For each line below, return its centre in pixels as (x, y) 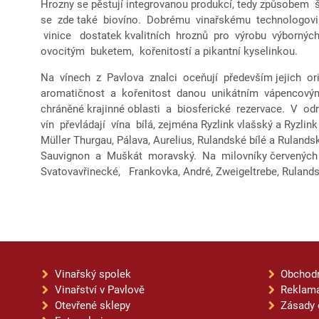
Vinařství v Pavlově (100, 290)
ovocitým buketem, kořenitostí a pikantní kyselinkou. (169, 52)
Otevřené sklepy (93, 306)
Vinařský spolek (93, 274)
